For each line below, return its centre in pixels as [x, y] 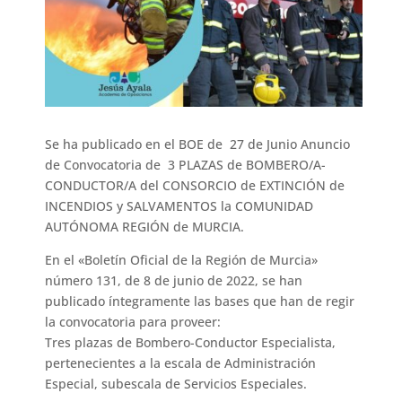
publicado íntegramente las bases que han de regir [200, 301]
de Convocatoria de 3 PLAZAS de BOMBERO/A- [186, 165]
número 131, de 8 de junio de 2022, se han [174, 281]
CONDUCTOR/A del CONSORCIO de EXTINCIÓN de [195, 186]
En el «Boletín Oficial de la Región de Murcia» [182, 260]
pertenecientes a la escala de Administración [181, 363]
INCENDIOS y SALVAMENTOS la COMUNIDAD [179, 206]
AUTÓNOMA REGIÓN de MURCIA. [145, 227]
